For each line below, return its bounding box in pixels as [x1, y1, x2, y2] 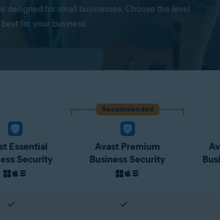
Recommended [102, 105, 154, 113]
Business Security [89, 153, 166, 165]
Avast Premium [95, 140, 161, 152]
